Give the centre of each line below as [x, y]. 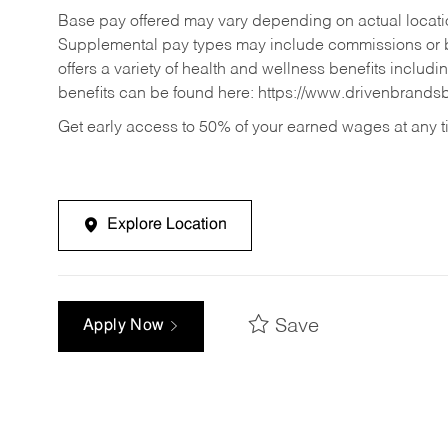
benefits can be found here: [158, 94]
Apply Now [126, 326]
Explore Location [167, 224]
